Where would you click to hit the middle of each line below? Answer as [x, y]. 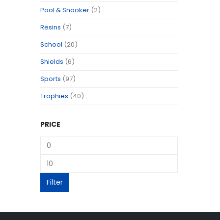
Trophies [54, 96]
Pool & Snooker [65, 10]
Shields [52, 61]
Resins [51, 27]
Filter [55, 182]
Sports [51, 79]
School [51, 44]
